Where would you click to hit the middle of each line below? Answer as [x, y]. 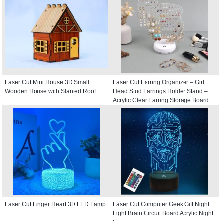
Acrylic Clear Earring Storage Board [161, 100]
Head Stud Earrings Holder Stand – [160, 91]
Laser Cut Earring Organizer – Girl [159, 82]
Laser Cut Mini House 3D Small [47, 82]
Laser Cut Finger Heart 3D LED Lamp [55, 204]
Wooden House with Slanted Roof [50, 91]
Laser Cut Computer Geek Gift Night [161, 204]
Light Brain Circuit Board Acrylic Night [163, 213]
